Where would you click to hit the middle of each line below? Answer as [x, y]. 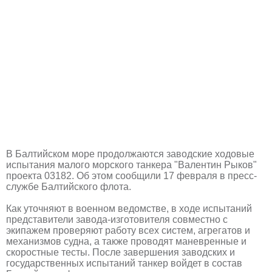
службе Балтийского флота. [69, 186]
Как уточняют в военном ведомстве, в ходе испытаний [129, 208]
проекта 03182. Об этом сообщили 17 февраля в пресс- [131, 175]
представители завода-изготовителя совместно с [117, 219]
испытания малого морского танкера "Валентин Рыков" [131, 165]
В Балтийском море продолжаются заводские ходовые [130, 154]
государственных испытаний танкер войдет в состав [124, 263]
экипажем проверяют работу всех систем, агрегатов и [128, 230]
